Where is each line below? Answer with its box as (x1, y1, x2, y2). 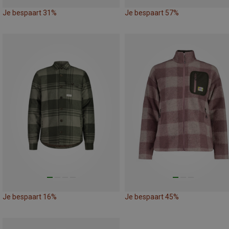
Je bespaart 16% (3, 192, 57, 201)
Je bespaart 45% (125, 192, 179, 201)
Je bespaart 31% (3, 8, 57, 17)
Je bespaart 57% (125, 8, 179, 17)
